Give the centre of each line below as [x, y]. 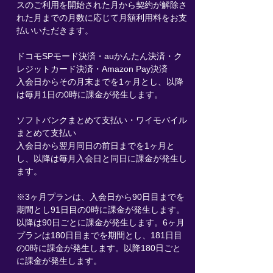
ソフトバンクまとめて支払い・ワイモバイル [101, 120]
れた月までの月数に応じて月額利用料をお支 [101, 18]
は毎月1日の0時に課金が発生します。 [89, 94]
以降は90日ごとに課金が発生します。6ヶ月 [100, 222]
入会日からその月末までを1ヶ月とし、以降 [100, 82]
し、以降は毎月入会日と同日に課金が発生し [101, 158]
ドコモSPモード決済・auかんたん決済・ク [99, 56]
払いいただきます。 [55, 30]
